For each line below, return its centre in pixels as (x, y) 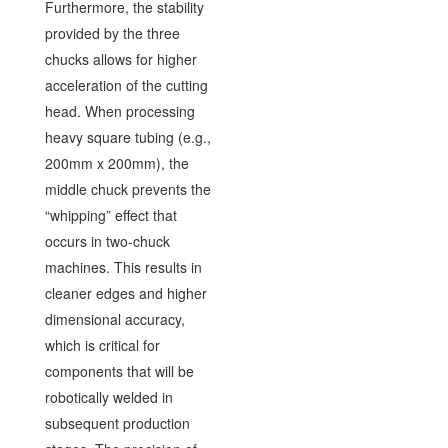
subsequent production (117, 422)
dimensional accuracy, (114, 318)
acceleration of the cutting (126, 84)
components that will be (119, 370)
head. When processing (119, 110)
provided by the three (112, 32)
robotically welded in (108, 396)
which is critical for (102, 344)
